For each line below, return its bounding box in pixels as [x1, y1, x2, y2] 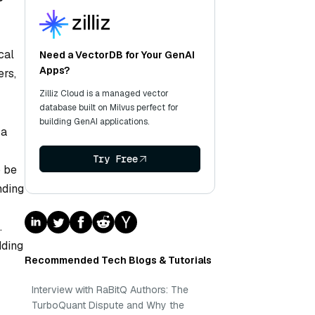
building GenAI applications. [39, 116, 149, 127]
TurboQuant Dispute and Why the [32, 299, 184, 311]
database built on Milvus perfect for [39, 102, 179, 113]
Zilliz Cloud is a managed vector [39, 88, 169, 99]
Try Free [92, 153, 138, 165]
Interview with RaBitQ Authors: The [32, 283, 188, 296]
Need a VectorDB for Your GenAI [39, 49, 195, 61]
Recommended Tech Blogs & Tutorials [25, 254, 212, 266]
